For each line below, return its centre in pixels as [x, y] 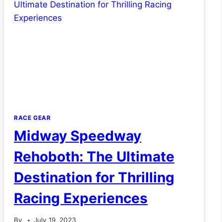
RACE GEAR [32, 117]
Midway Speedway [78, 136]
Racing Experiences [81, 198]
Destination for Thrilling [94, 177]
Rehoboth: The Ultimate [94, 156]
